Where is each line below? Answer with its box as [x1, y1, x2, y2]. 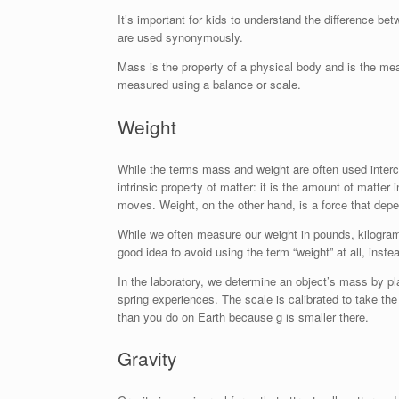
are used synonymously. [118, 28, 243, 45]
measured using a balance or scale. [118, 76, 301, 93]
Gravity [118, 345, 176, 372]
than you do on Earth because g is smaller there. [118, 307, 369, 325]
